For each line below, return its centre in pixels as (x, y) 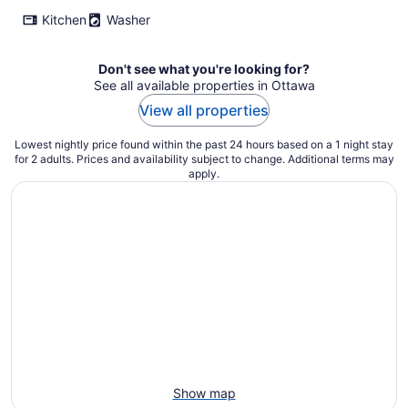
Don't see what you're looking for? (204, 68)
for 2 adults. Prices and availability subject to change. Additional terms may (204, 158)
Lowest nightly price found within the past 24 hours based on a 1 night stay (204, 144)
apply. (204, 173)
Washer (128, 19)
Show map (204, 393)
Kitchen (64, 19)
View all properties (204, 110)
